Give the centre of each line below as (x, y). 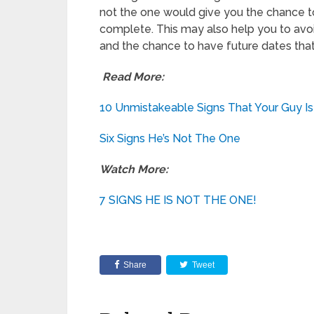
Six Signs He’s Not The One (170, 139)
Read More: (132, 77)
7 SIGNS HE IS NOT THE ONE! (178, 200)
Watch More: (134, 170)
